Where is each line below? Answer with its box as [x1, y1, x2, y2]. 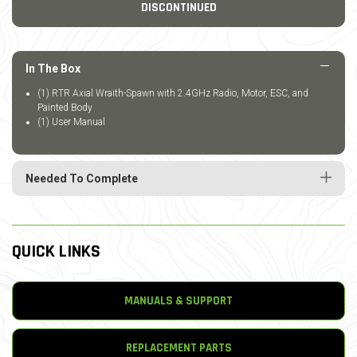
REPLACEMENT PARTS [125, 340, 232, 355]
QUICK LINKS [12, 241, 100, 263]
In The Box [25, 62, 80, 75]
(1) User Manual [37, 116, 105, 127]
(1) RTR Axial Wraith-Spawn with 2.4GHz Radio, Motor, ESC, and [37, 88, 308, 99]
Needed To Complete [25, 172, 138, 185]
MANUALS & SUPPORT [124, 293, 233, 308]
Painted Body [37, 102, 92, 113]
